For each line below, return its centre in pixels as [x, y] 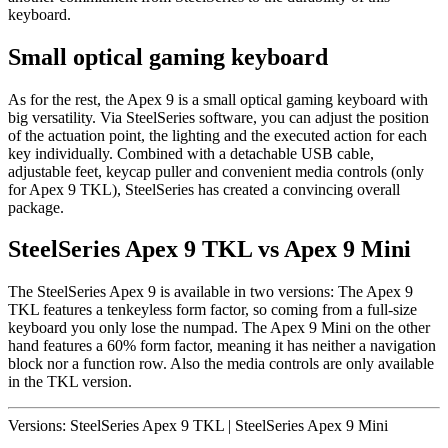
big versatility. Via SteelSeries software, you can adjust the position [218, 117]
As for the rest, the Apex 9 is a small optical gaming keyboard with [218, 99]
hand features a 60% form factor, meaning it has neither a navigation [222, 346]
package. [36, 207]
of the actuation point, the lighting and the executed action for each [217, 135]
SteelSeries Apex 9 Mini [311, 426]
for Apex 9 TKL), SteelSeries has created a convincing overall [204, 189]
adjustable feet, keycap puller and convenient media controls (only [216, 171]
